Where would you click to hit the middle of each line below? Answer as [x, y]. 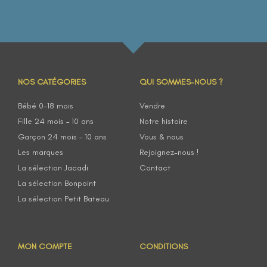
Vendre [152, 105]
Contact [155, 167]
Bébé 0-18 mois [46, 105]
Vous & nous [162, 136]
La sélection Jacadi [53, 167]
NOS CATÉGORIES [52, 82]
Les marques [41, 152]
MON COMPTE [45, 246]
